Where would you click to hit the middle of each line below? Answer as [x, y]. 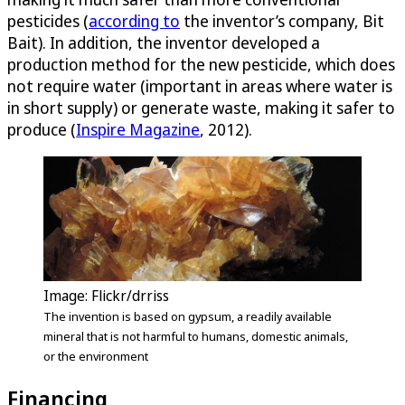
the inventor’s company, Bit [282, 21]
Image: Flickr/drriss [106, 295]
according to [134, 21]
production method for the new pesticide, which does [201, 65]
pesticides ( [48, 21]
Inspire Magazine [138, 130]
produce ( [42, 130]
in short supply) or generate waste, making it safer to [201, 108]
